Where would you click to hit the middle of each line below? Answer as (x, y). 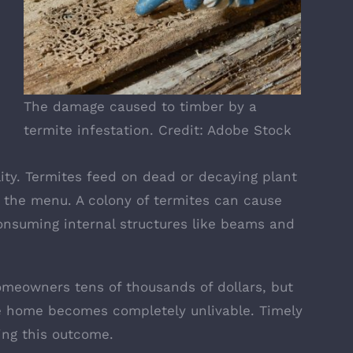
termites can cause (216, 200)
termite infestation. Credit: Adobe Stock (157, 130)
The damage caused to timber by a (140, 106)
